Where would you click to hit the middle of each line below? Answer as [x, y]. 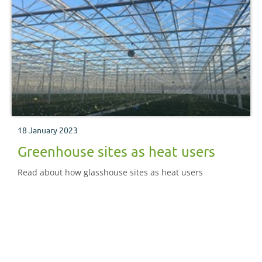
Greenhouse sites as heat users [116, 151]
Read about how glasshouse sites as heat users [110, 173]
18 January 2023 [48, 130]
